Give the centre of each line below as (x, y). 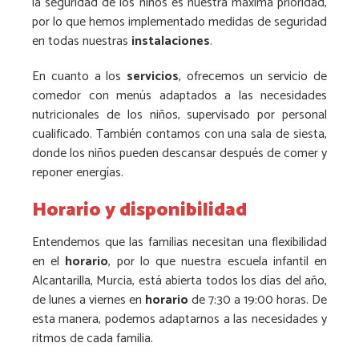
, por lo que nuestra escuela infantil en (218, 262)
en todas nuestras (82, 41)
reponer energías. (78, 172)
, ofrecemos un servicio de (253, 76)
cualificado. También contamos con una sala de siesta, (179, 134)
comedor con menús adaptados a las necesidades (179, 95)
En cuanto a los (79, 76)
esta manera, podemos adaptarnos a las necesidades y (179, 320)
